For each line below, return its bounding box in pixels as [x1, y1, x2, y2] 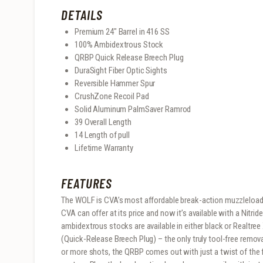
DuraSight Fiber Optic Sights [74, 65, 167, 76]
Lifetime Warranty [74, 142, 133, 153]
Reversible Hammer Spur [74, 77, 156, 89]
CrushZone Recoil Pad [74, 90, 149, 102]
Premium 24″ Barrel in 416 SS [74, 26, 170, 37]
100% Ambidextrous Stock [74, 39, 164, 50]
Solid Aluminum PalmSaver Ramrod [74, 103, 191, 114]
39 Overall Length [74, 116, 131, 127]
